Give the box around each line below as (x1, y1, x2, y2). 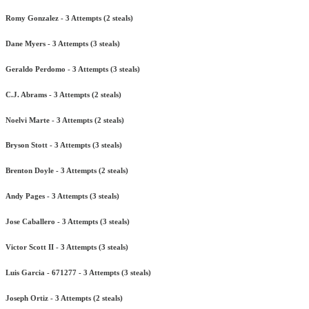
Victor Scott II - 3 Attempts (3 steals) (6, 243, 128, 252)
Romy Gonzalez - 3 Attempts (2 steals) (6, 13, 133, 22)
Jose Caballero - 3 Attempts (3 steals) (6, 217, 130, 226)
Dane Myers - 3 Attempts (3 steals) (6, 39, 120, 48)
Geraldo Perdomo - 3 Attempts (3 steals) (6, 64, 140, 73)
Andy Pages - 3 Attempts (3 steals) (6, 192, 119, 201)
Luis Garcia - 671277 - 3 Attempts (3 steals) (6, 268, 151, 277)
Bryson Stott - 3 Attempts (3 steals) (6, 141, 122, 150)
